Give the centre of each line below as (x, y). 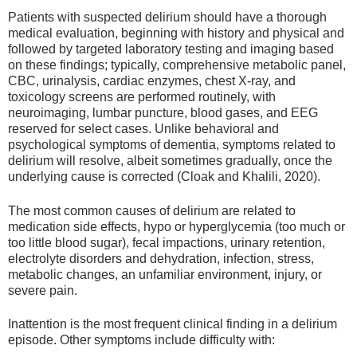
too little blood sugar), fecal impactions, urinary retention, (167, 242)
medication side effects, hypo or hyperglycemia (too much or (177, 226)
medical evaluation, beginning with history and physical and (176, 33)
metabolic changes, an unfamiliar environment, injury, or (165, 274)
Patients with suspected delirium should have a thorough (167, 18)
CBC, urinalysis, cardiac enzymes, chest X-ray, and (152, 81)
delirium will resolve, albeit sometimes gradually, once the (170, 161)
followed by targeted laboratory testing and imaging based (171, 49)
